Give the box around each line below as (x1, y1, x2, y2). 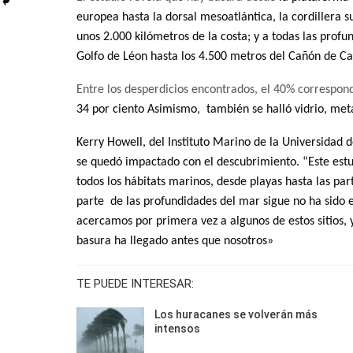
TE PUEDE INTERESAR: (76, 277, 194, 292)
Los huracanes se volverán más (154, 308, 318, 321)
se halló (252, 103, 295, 117)
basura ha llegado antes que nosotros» (76, 235, 273, 248)
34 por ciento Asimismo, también (76, 103, 252, 117)
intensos (154, 322, 200, 336)
